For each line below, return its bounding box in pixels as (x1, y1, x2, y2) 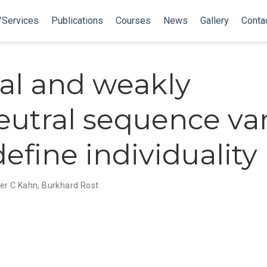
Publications (51, 15, 103, 26)
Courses (115, 15, 151, 26)
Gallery (200, 15, 229, 26)
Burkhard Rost (42, 180, 99, 190)
